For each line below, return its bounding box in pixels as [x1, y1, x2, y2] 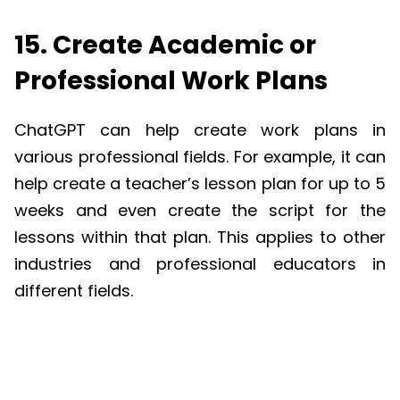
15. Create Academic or [14, 27, 316, 62]
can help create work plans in [86, 119, 386, 142]
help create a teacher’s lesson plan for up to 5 [14, 172, 386, 196]
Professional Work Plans [14, 62, 328, 98]
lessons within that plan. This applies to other [14, 226, 386, 249]
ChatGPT [14, 119, 86, 142]
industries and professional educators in [14, 253, 386, 276]
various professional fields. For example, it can [14, 146, 386, 169]
